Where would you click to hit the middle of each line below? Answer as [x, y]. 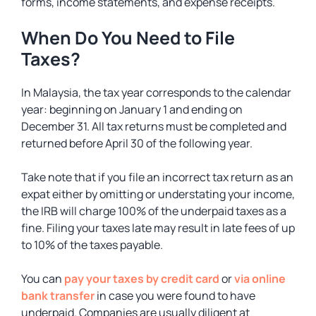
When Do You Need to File [128, 38]
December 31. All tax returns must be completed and [154, 126]
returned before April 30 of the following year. [138, 143]
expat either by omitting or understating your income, [158, 194]
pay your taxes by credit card [142, 279]
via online [260, 279]
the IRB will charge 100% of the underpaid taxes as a [154, 211]
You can [43, 279]
